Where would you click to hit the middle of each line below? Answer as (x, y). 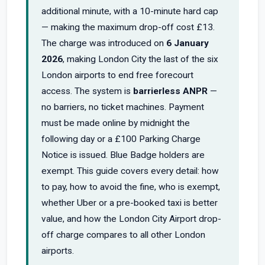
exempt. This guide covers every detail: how (130, 171)
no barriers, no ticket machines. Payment (123, 107)
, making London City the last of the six (140, 59)
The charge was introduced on (104, 43)
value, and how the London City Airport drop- (131, 219)
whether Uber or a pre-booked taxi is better (130, 203)
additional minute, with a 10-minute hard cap (130, 11)
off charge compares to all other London (123, 235)
